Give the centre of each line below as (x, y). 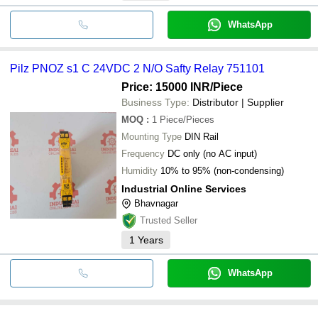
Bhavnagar (156, 203)
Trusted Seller (169, 220)
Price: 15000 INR (166, 87)
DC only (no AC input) (212, 153)
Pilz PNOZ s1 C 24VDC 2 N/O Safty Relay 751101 (137, 68)
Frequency (143, 153)
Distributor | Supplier (238, 102)
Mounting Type (152, 136)
